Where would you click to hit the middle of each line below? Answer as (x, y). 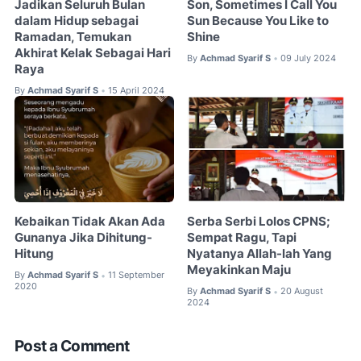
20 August (302, 291)
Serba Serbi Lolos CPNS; (259, 222)
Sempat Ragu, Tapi (242, 238)
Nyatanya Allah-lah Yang (260, 254)
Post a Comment (72, 346)
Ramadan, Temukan (73, 37)
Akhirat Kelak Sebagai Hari (93, 53)
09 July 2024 (309, 58)
